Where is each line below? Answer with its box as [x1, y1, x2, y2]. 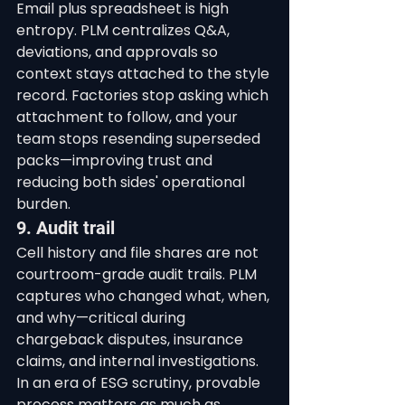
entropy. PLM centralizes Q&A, [16, 20, 233, 41]
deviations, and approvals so [16, 42, 221, 62]
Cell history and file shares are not [16, 242, 262, 263]
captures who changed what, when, [16, 286, 273, 306]
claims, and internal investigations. [16, 351, 262, 372]
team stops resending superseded [16, 128, 264, 149]
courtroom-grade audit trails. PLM [16, 264, 260, 285]
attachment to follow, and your [16, 107, 241, 127]
